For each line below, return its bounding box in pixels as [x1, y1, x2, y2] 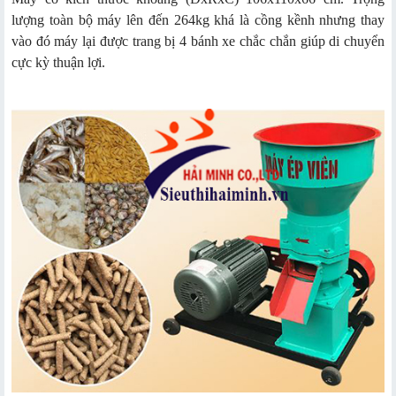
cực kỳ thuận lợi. [11, 55, 105, 71]
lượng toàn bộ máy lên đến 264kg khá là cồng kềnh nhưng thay [11, 12, 385, 28]
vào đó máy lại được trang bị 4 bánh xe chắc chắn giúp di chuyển [11, 34, 385, 49]
